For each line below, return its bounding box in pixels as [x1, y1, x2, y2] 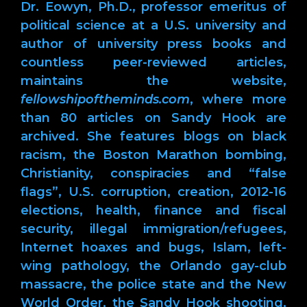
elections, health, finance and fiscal [21, 202, 286, 218]
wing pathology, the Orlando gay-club [21, 258, 286, 273]
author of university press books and [21, 36, 286, 51]
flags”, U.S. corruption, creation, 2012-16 [21, 184, 286, 199]
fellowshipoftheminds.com [21, 91, 190, 107]
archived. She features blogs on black [21, 128, 286, 144]
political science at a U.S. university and [21, 17, 286, 33]
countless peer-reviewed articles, [21, 54, 286, 70]
